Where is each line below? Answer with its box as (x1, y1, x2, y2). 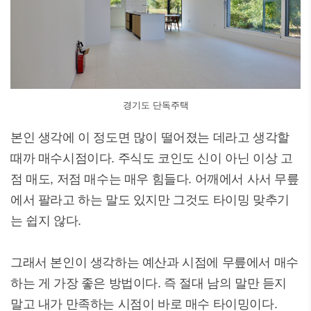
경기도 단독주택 (122, 100, 189, 111)
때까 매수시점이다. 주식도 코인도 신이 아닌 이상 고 (10, 151, 293, 165)
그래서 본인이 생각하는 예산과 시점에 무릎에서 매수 (10, 255, 299, 269)
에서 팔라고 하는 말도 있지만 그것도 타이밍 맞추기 (10, 193, 289, 207)
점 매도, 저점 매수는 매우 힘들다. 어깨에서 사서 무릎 (10, 172, 299, 186)
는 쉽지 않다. (10, 214, 81, 228)
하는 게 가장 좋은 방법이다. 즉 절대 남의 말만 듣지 (10, 276, 287, 290)
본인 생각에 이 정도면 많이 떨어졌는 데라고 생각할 (10, 131, 289, 144)
